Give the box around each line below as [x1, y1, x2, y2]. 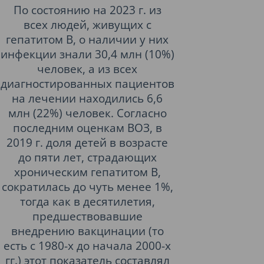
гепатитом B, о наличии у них [6, 32, 169, 47]
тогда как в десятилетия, [19, 194, 155, 209]
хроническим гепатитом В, [14, 164, 161, 179]
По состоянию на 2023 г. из [13, 2, 161, 17]
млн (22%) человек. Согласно [8, 105, 167, 120]
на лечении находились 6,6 [12, 91, 163, 105]
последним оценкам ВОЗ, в [12, 120, 162, 135]
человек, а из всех [37, 61, 137, 76]
